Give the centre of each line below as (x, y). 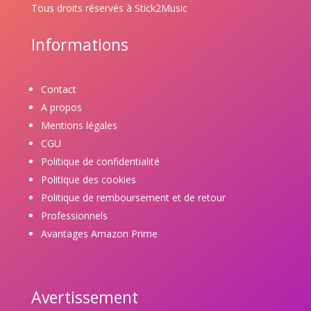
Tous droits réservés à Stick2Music (109, 8)
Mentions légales (79, 126)
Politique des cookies (88, 180)
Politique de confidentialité (100, 162)
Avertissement (84, 297)
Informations (79, 45)
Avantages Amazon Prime (99, 234)
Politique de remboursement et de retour (133, 198)
